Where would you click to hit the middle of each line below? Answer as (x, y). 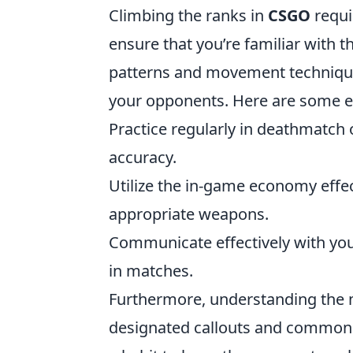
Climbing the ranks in (188, 16)
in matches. (151, 271)
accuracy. (143, 158)
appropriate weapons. (189, 214)
